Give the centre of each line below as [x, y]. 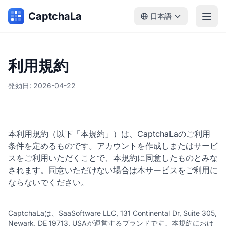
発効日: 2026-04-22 [42, 86]
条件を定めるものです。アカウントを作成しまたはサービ [113, 146]
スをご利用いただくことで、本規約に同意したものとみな [113, 158]
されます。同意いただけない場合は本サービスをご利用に [113, 170]
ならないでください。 [48, 182]
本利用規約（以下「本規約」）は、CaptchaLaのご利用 [109, 134]
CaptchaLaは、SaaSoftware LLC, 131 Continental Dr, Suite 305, [112, 213]
